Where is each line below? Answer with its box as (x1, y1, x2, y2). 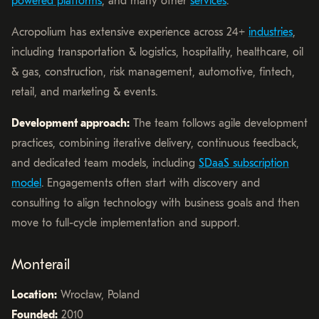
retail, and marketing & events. (11, 85, 157, 98)
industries (249, 25, 293, 38)
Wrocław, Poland (57, 288, 140, 301)
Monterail (11, 256, 70, 273)
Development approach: (11, 116, 130, 130)
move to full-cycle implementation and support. (11, 216, 239, 229)
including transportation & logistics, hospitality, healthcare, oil (11, 45, 303, 58)
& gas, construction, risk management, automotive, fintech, (11, 65, 295, 78)
